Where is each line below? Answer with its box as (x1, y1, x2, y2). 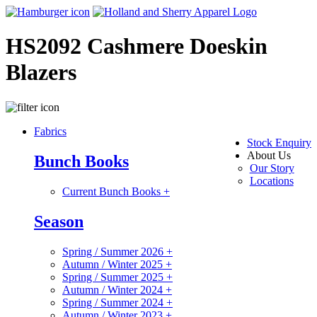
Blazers (6, 59, 76, 86)
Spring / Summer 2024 (62, 296, 166, 309)
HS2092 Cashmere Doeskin (6, 33, 267, 59)
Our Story (249, 161, 294, 174)
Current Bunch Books (62, 185, 163, 197)
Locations (249, 174, 294, 187)
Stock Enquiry (247, 136, 311, 149)
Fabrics (34, 125, 67, 137)
